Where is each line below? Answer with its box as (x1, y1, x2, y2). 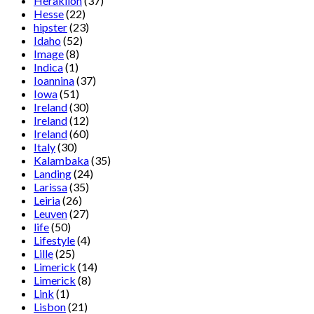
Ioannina (34, 74, 74, 88)
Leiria (34, 193, 60, 207)
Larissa (34, 180, 67, 194)
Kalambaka (34, 153, 89, 168)
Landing (34, 167, 71, 181)
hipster (34, 20, 67, 34)
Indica (34, 60, 63, 74)
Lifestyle (34, 233, 75, 247)
